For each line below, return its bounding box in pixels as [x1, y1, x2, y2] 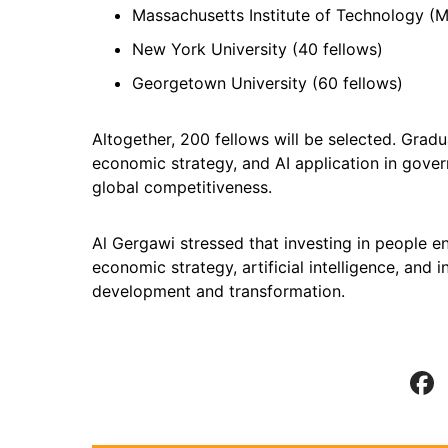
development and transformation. [92, 281, 345, 301]
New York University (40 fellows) [132, 39, 383, 59]
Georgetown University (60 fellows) [132, 73, 403, 93]
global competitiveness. [92, 177, 272, 197]
